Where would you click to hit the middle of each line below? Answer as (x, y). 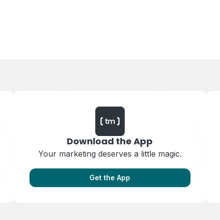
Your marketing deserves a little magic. (110, 154)
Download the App (110, 141)
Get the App (110, 178)
